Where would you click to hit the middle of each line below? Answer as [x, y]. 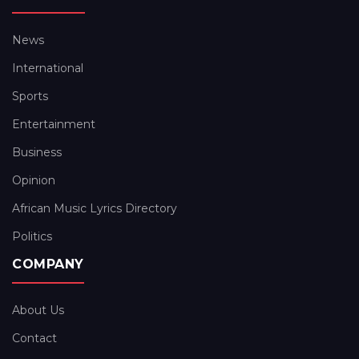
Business [37, 152]
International [48, 68]
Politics [32, 236]
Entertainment [54, 124]
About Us [38, 310]
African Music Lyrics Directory [95, 208]
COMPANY [48, 264]
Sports [30, 96]
